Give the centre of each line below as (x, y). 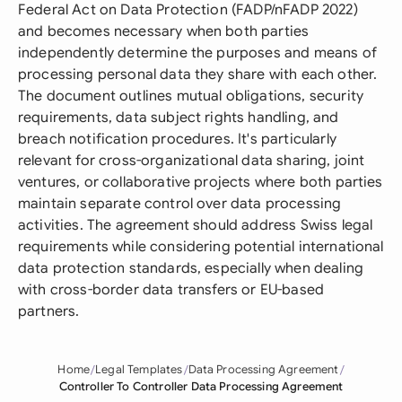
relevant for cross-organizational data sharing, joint (192, 161)
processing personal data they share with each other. (198, 74)
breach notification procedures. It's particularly (177, 139)
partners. (49, 311)
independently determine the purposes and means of (197, 53)
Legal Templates (139, 370)
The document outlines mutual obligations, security (191, 96)
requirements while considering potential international (201, 247)
